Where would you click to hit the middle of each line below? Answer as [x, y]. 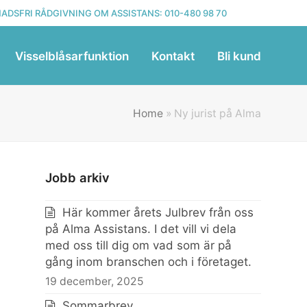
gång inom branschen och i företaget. [149, 262]
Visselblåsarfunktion [72, 56]
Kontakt [173, 56]
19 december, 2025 [95, 281]
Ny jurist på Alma [217, 113]
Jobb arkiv [78, 177]
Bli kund [239, 56]
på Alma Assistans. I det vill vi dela [141, 229]
